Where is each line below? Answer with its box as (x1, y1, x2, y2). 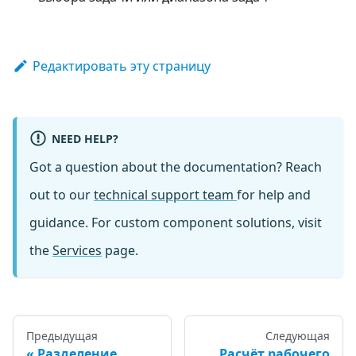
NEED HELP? (51, 130, 118, 146)
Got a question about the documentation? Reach (29, 158, 322, 176)
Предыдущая (26, 328, 98, 344)
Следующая (265, 328, 330, 344)
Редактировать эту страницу (32, 56, 211, 75)
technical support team (94, 186, 237, 204)
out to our (29, 186, 94, 204)
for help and (237, 186, 311, 204)
